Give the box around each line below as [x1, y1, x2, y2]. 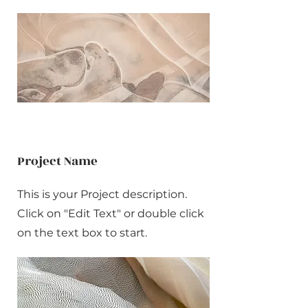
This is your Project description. [17, 188, 187, 201]
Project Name [17, 152, 98, 170]
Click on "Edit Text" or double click [17, 207, 204, 220]
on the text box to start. [17, 226, 147, 239]
